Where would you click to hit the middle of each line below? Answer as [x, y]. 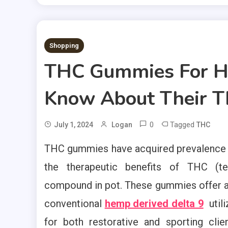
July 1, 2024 [74, 125]
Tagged [183, 125]
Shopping [64, 46]
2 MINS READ [80, 42]
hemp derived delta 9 [154, 204]
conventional [75, 204]
